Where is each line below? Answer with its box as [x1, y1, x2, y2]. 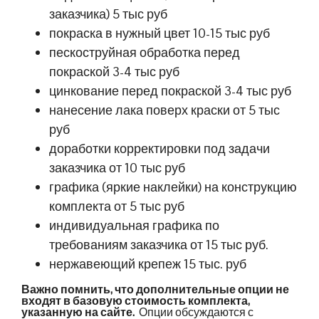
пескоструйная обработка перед [49, 43, 241, 61]
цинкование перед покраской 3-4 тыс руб [49, 82, 292, 99]
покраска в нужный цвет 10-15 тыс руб [49, 24, 271, 41]
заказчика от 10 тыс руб [49, 159, 186, 176]
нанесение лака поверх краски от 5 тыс [49, 101, 281, 118]
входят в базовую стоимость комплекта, [21, 293, 250, 309]
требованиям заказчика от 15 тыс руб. [49, 236, 269, 253]
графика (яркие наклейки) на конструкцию [49, 178, 298, 195]
